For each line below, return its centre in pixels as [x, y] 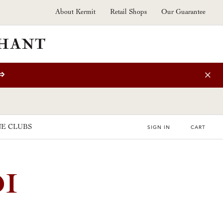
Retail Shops [128, 12]
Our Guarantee [183, 12]
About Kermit [75, 12]
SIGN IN [159, 127]
